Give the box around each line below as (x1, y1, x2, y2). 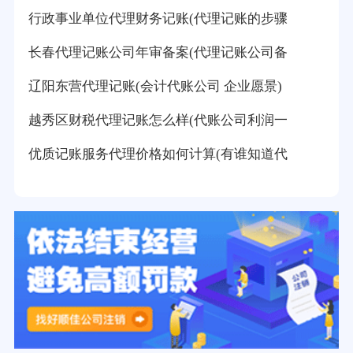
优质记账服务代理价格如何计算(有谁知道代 (28, 146, 288, 162)
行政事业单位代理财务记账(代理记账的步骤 (28, 11, 288, 27)
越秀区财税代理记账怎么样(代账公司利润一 (28, 113, 288, 128)
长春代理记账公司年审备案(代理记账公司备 (28, 45, 288, 61)
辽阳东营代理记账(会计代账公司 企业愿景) (28, 79, 282, 95)
